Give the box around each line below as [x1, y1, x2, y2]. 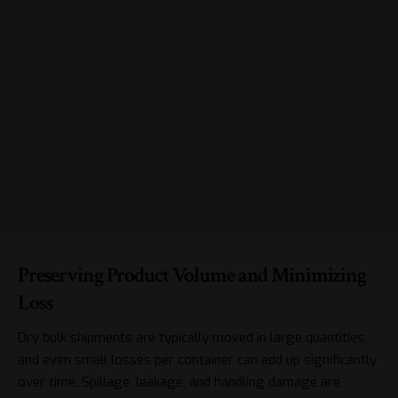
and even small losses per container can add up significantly [18, 350, 377, 369]
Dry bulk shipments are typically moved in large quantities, [18, 328, 367, 346]
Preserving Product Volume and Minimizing [18, 260, 366, 289]
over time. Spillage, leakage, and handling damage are [18, 372, 340, 391]
